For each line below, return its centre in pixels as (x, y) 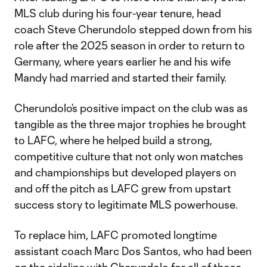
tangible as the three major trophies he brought (130, 124)
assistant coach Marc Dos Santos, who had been (133, 251)
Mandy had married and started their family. (122, 78)
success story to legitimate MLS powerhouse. (126, 205)
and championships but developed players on (125, 173)
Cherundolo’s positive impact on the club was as (131, 108)
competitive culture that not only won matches (129, 156)
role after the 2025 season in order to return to (130, 46)
